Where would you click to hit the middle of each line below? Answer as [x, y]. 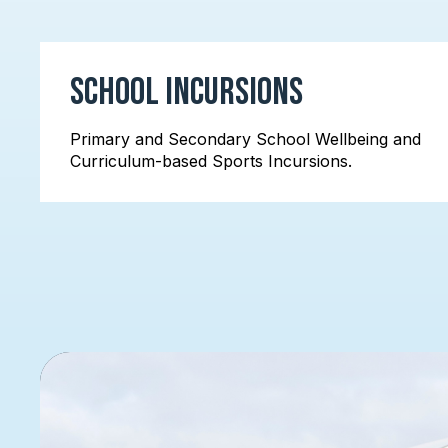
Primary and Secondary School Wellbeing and [245, 139]
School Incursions [186, 92]
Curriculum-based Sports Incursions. [211, 161]
